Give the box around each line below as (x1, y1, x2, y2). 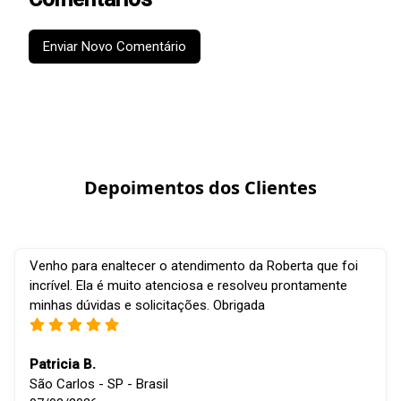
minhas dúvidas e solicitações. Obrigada (30, 297, 265, 314)
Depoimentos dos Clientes (84, 175, 317, 200)
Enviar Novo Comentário (43, 38, 186, 55)
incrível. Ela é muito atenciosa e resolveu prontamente (30, 277, 347, 294)
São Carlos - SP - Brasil (30, 376, 168, 393)
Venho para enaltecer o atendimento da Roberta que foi (30, 258, 358, 275)
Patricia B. (30, 356, 96, 373)
